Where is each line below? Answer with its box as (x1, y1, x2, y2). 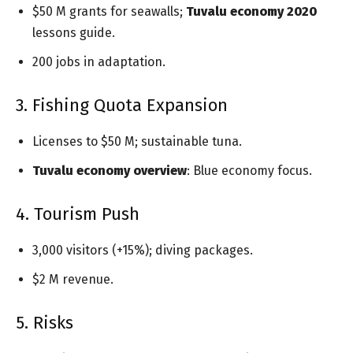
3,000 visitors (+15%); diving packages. (32, 242, 253, 258)
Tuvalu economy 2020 (186, 3, 317, 19)
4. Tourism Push (16, 203, 139, 225)
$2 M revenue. (32, 271, 113, 287)
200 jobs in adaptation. (32, 54, 165, 69)
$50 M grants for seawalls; (32, 3, 186, 19)
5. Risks (16, 311, 73, 333)
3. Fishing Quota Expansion (16, 94, 228, 116)
